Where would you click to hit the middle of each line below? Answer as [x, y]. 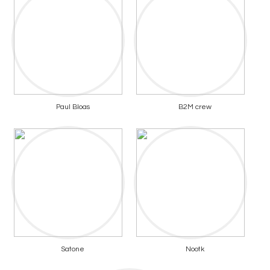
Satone [73, 250]
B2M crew [195, 107]
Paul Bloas [73, 107]
